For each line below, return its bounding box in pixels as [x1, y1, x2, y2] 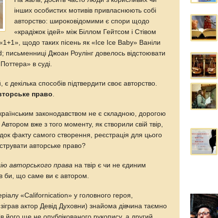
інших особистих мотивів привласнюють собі [14, 6, 157, 14]
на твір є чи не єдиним [73, 161, 146, 169]
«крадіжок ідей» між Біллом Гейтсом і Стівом [14, 28, 157, 36]
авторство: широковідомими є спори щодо [14, 17, 150, 25]
